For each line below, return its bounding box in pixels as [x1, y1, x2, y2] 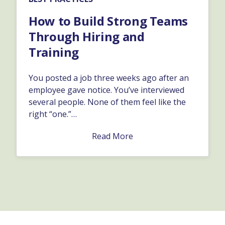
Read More [92, 131, 133, 142]
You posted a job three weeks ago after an [29, 72, 189, 84]
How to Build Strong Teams [29, 13, 188, 30]
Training [29, 44, 79, 61]
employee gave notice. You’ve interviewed [29, 84, 184, 96]
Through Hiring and [29, 28, 145, 45]
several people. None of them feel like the [29, 96, 186, 108]
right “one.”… [29, 108, 77, 120]
